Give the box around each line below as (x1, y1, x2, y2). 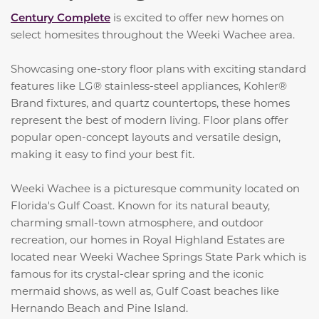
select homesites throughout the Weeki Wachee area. (11, 27, 298, 42)
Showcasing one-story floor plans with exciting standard (11, 61, 306, 76)
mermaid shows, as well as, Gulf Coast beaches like (11, 283, 279, 298)
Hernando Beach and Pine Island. (11, 300, 191, 315)
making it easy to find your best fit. (11, 147, 194, 162)
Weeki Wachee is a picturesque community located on (11, 181, 300, 196)
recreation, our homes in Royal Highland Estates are (11, 232, 285, 247)
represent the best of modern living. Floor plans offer (11, 113, 288, 127)
